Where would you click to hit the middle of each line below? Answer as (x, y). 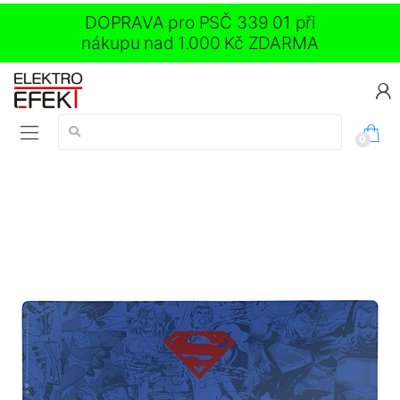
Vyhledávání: (93, 123)
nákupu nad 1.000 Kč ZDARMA (200, 43)
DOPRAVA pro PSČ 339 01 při (200, 22)
